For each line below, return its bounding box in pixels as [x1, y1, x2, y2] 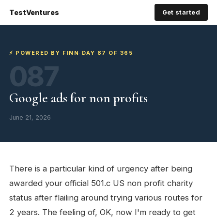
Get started [162, 9, 200, 16]
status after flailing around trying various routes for [9, 193, 203, 202]
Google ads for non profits [9, 90, 148, 106]
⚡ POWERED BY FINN [9, 49, 79, 56]
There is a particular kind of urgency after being [9, 164, 193, 173]
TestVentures [9, 8, 59, 16]
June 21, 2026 [9, 114, 51, 121]
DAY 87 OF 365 [81, 49, 133, 56]
